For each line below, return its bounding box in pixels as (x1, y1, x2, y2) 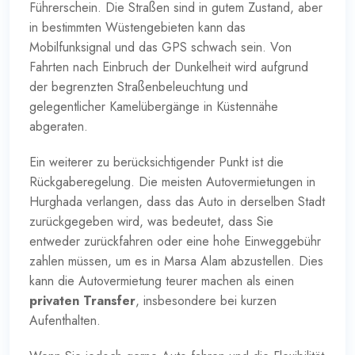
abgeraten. (29, 116, 88, 136)
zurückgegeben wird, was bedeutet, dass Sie (29, 212, 273, 231)
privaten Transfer (29, 291, 136, 310)
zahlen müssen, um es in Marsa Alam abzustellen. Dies (29, 251, 323, 270)
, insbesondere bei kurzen (136, 291, 277, 310)
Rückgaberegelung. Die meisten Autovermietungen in (29, 172, 315, 191)
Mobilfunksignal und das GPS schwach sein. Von (29, 37, 292, 56)
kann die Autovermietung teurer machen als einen (29, 271, 294, 290)
